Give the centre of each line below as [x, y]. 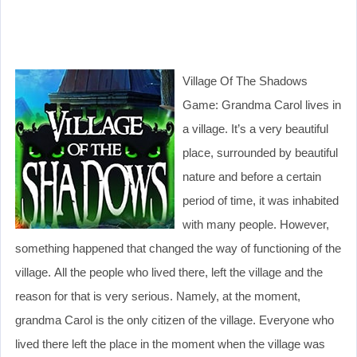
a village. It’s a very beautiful [255, 128]
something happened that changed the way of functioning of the [178, 248]
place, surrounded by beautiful [260, 152]
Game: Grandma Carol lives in [262, 104]
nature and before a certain [252, 176]
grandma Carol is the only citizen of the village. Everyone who [175, 320]
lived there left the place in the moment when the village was [170, 343]
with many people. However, [256, 224]
